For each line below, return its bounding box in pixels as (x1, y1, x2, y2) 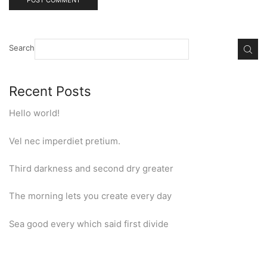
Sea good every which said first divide (9, 218, 169, 229)
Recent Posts (9, 82, 91, 99)
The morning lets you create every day (9, 191, 172, 202)
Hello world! (9, 108, 60, 119)
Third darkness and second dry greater (9, 163, 173, 174)
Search (9, 43, 35, 53)
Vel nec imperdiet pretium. (9, 135, 120, 147)
